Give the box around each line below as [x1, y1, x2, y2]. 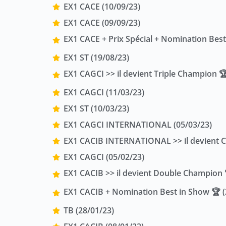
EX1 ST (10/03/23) [63, 103, 129, 115]
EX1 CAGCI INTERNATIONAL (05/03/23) [63, 119, 212, 131]
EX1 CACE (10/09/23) [63, 1, 140, 13]
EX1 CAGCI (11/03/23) [63, 87, 144, 98]
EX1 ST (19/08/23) [63, 52, 129, 64]
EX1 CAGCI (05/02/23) [63, 151, 144, 163]
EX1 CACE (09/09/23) [63, 17, 140, 29]
